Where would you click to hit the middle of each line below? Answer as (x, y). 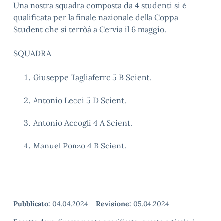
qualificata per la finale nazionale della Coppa (96, 17)
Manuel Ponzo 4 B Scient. (80, 146)
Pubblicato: (32, 204)
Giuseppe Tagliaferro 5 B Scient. (92, 77)
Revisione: (113, 204)
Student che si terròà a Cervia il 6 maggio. (90, 29)
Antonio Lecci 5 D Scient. (80, 100)
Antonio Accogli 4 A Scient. (83, 123)
